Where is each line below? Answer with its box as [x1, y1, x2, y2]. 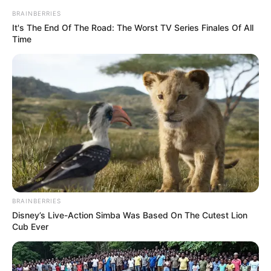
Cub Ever [12, 221, 48, 232]
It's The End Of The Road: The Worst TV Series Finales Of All [12, 22, 253, 33]
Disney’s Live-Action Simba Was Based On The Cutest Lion [12, 210, 247, 221]
